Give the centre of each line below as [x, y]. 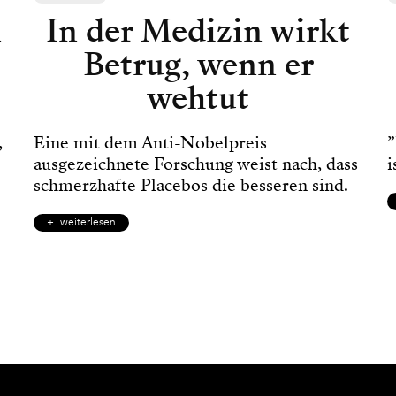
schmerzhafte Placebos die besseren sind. [191, 185]
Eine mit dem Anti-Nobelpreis [151, 142]
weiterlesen [88, 222]
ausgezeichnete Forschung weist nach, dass [196, 164]
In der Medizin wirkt [198, 30]
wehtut [198, 98]
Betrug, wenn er [198, 64]
